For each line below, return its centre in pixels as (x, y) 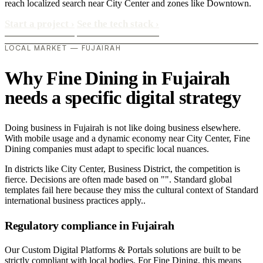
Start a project (38, 24)
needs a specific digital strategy (123, 97)
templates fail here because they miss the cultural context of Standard (131, 190)
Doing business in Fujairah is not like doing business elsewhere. (123, 128)
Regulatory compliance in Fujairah (90, 225)
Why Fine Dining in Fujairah (117, 78)
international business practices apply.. (75, 201)
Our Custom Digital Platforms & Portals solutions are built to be (123, 250)
